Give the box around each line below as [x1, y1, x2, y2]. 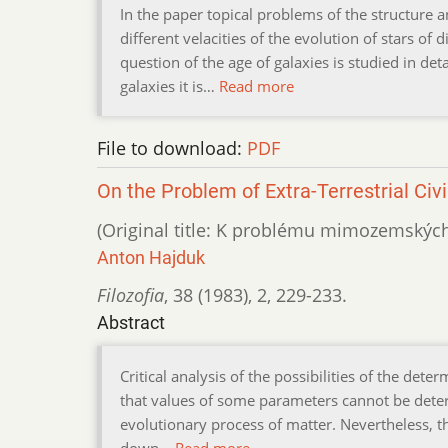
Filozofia [97, 283, 164, 308]
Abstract [97, 312, 165, 334]
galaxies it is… [120, 76, 219, 97]
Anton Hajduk [97, 247, 205, 269]
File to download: [97, 136, 247, 161]
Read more [219, 76, 294, 97]
